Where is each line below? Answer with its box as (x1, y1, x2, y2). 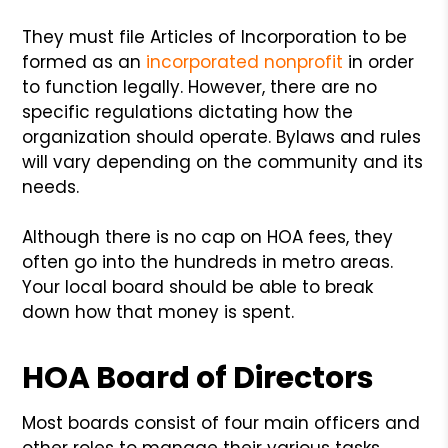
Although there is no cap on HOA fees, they (22, 224, 394, 249)
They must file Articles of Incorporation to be (22, 24, 408, 49)
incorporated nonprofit (146, 49, 344, 74)
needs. (22, 174, 80, 199)
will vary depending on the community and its (22, 149, 424, 174)
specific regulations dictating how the (22, 99, 354, 124)
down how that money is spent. (22, 299, 295, 324)
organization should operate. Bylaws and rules (22, 124, 422, 149)
